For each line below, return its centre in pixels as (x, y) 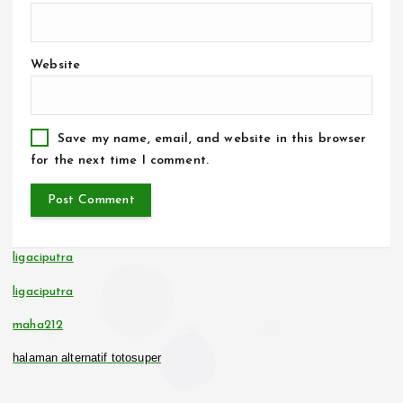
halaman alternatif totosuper (87, 357)
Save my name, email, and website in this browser (212, 139)
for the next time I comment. (120, 161)
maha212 (38, 325)
